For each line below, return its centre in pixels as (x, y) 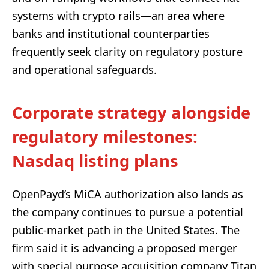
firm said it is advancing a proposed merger (125, 248)
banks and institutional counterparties (111, 33)
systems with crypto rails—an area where (118, 15)
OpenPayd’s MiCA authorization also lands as (128, 194)
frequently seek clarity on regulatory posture (127, 51)
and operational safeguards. (84, 69)
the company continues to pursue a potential (128, 212)
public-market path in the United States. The (126, 230)
